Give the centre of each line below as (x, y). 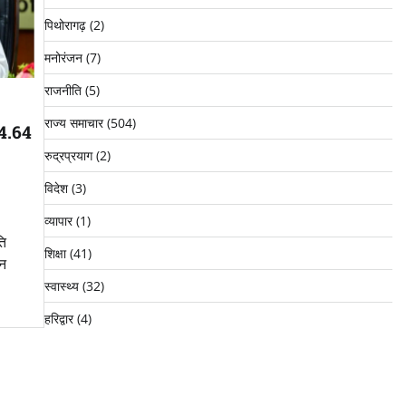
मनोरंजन (63, 58)
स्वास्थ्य (61, 286)
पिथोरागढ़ (65, 25)
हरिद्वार (58, 319)
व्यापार (58, 221)
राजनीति (63, 91)
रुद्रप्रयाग (68, 156)
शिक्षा (55, 254)
